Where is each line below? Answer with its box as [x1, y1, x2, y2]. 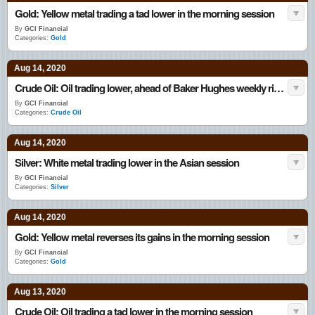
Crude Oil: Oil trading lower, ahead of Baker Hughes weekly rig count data [274, 80, 284, 96]
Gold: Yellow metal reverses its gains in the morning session [15, 229, 269, 245]
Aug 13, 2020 [14, 287, 66, 297]
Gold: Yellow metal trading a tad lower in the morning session [15, 6, 274, 21]
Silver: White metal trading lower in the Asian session [15, 155, 239, 170]
